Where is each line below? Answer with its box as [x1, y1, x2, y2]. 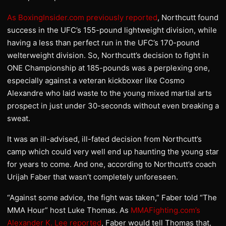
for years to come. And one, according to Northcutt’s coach [7, 159, 216, 169]
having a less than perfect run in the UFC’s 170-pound [7, 38, 199, 47]
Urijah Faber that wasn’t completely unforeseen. [7, 172, 178, 182]
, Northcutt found [157, 13, 218, 22]
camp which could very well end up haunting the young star [7, 147, 219, 156]
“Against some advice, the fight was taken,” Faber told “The [7, 193, 217, 202]
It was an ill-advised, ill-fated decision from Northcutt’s [7, 134, 202, 144]
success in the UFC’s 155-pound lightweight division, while [7, 25, 217, 35]
